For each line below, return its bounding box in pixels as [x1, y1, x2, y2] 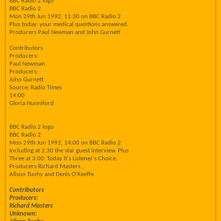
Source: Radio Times [9, 84, 62, 91]
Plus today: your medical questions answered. [9, 21, 128, 28]
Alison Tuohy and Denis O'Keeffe [9, 171, 94, 178]
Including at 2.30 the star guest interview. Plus [9, 147, 129, 154]
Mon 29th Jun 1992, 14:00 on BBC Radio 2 [9, 140, 121, 146]
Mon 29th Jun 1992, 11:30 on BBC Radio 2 [9, 13, 121, 20]
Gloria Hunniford [9, 100, 54, 107]
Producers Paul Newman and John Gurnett [9, 29, 120, 36]
